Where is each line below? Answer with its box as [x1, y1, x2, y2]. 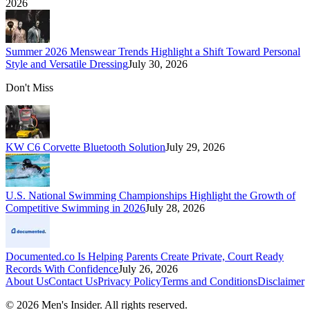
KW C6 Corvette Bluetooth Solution [6, 140, 165, 153]
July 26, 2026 [118, 262, 178, 275]
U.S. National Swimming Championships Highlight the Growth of [6, 189, 295, 201]
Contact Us [48, 275, 98, 287]
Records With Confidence [6, 262, 118, 275]
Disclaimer [257, 275, 304, 287]
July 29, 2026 [165, 140, 225, 153]
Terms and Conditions [161, 275, 257, 287]
